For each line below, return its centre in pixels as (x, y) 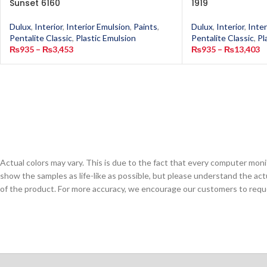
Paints (145, 27)
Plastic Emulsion (106, 38)
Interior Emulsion (98, 27)
